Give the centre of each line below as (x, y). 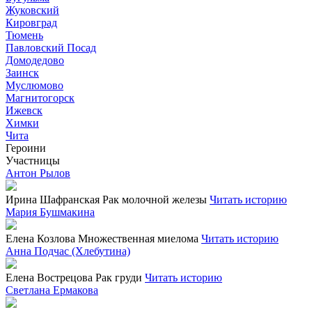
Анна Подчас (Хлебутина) (68, 251)
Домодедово (35, 60)
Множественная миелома (138, 239)
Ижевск (24, 110)
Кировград (31, 23)
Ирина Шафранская (53, 200)
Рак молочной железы (155, 200)
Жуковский (32, 10)
